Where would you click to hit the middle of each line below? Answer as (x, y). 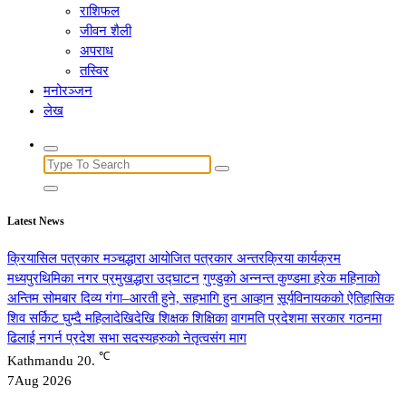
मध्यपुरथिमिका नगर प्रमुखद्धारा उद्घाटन (103, 278)
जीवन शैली (106, 31)
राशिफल (100, 11)
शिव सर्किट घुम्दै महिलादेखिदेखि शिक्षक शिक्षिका (117, 318)
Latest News (36, 221)
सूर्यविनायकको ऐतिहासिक (336, 298)
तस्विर (94, 71)
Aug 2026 (43, 380)
